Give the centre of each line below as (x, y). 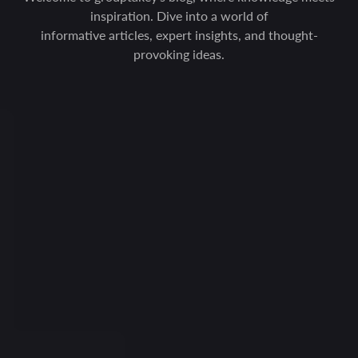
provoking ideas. (179, 54)
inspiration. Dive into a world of (179, 16)
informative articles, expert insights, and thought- (179, 35)
